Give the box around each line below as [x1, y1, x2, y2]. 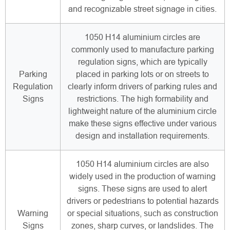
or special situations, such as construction [67, 209, 218, 218]
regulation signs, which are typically [78, 57, 207, 67]
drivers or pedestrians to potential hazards [66, 197, 219, 206]
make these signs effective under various [68, 119, 217, 128]
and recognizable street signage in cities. [68, 5, 217, 14]
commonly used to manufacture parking [71, 45, 214, 54]
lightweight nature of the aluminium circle [68, 107, 217, 116]
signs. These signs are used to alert [78, 184, 207, 194]
